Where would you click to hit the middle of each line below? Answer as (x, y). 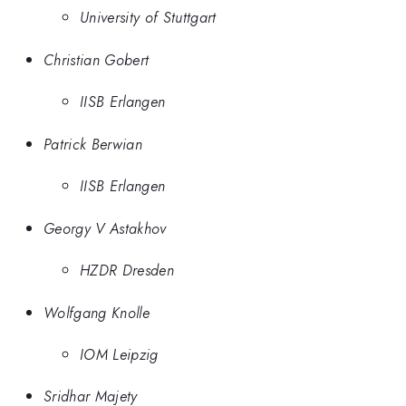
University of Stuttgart (148, 18)
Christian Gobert (97, 59)
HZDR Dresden (127, 271)
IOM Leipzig (119, 355)
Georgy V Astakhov (105, 228)
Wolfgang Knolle (97, 312)
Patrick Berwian (93, 144)
